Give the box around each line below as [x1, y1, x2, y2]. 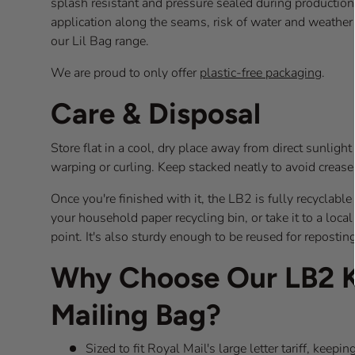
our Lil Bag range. [51, 32, 149, 51]
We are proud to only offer [51, 64, 200, 82]
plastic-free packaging [200, 64, 322, 82]
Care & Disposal [51, 96, 261, 132]
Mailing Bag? [51, 296, 221, 332]
